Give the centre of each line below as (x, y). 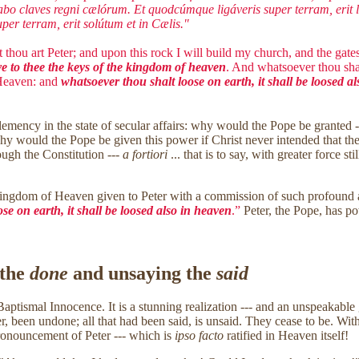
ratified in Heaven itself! (286, 336)
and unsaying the (142, 273)
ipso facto (199, 336)
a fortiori (145, 154)
